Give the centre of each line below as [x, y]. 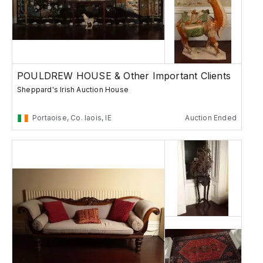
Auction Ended [211, 118]
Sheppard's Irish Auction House [73, 90]
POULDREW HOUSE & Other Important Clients [124, 76]
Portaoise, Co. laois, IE [72, 118]
